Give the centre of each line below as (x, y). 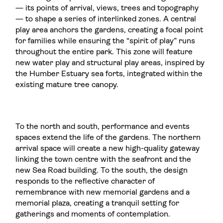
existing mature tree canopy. (67, 85)
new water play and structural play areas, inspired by (110, 63)
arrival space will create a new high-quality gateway (108, 149)
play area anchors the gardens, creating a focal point (110, 30)
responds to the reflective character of (85, 182)
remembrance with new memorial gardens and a (103, 193)
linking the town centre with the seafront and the (104, 160)
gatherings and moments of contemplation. (93, 215)
